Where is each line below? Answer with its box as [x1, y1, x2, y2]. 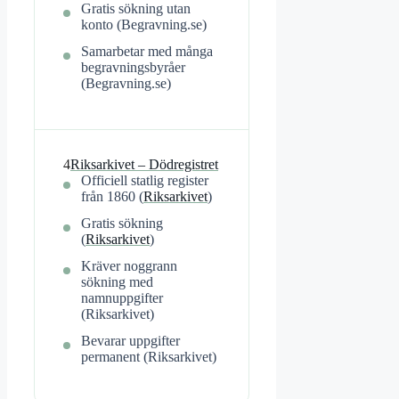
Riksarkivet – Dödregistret [70, 157, 218, 173]
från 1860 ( [81, 189, 143, 205]
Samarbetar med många [81, 44, 213, 60]
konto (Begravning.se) [81, 17, 207, 33]
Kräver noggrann [81, 258, 177, 274]
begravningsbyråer [81, 60, 185, 76]
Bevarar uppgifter [81, 333, 180, 349]
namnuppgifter [81, 290, 163, 306]
